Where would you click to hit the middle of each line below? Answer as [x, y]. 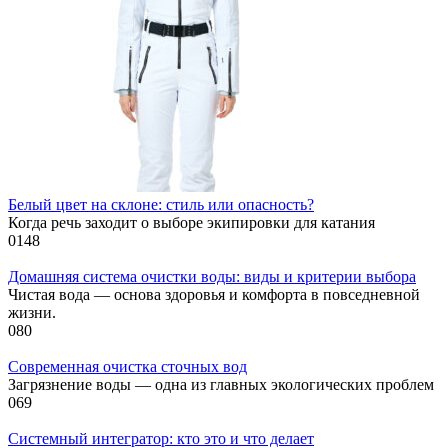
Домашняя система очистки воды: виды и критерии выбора [212, 276]
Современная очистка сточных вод [127, 366]
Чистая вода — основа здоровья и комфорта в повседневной [214, 294]
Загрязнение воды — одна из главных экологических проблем [221, 384]
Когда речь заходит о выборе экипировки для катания [191, 222]
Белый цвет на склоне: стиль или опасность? [161, 204]
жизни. [32, 312]
